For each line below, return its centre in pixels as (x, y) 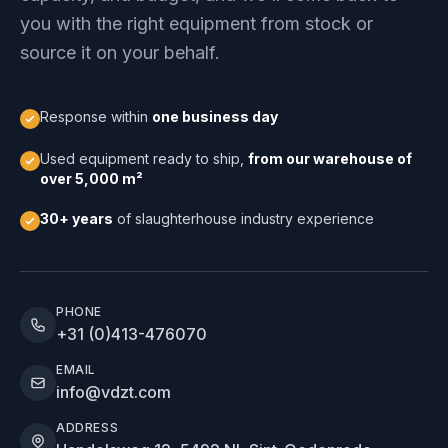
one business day (215, 116)
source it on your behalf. (120, 52)
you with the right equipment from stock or (196, 23)
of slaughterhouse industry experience (243, 218)
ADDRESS (87, 427)
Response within (96, 116)
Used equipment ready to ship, (144, 158)
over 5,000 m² (91, 178)
